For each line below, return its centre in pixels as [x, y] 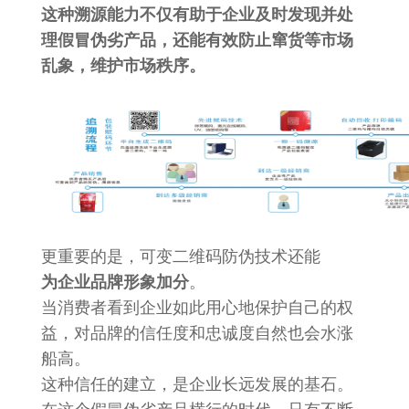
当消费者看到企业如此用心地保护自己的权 [197, 308]
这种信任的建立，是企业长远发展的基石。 [197, 384]
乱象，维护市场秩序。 [123, 66]
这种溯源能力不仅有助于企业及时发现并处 [197, 15]
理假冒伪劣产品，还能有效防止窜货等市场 [197, 40]
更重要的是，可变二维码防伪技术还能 [180, 257]
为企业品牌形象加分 [115, 282]
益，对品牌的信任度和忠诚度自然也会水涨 [197, 333]
